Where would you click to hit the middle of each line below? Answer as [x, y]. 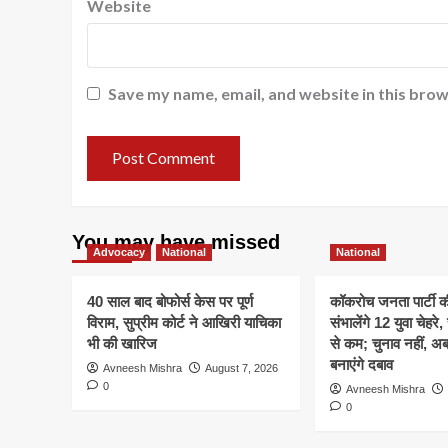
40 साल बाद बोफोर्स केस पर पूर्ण [170, 301]
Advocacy [119, 251]
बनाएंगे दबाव [361, 364]
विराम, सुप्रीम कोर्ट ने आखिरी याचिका [184, 322]
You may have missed [176, 241]
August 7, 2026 [241, 367]
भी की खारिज [122, 343]
